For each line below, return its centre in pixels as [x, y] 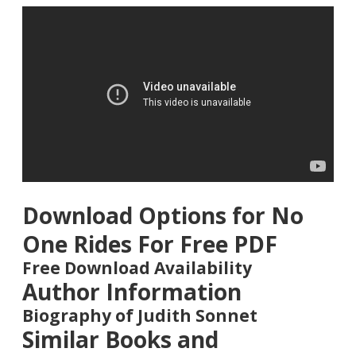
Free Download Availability [137, 267]
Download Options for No [163, 215]
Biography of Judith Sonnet [140, 315]
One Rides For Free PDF [150, 244]
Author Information [132, 291]
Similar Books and [120, 339]
